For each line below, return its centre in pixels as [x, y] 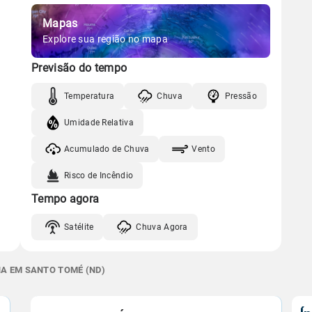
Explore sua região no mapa [105, 39]
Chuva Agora [162, 227]
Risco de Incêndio [99, 175]
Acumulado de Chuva [107, 149]
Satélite [79, 227]
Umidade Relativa [99, 122]
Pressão [241, 96]
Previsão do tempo [79, 68]
